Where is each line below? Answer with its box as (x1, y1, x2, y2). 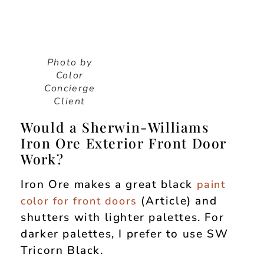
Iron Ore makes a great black (21, 177, 197, 193)
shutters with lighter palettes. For (21, 210, 225, 226)
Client (54, 95, 85, 108)
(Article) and (137, 193, 217, 209)
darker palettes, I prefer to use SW (21, 226, 229, 242)
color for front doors (21, 194, 137, 209)
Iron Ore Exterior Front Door (21, 134, 227, 153)
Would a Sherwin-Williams (21, 118, 209, 137)
